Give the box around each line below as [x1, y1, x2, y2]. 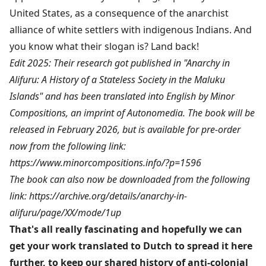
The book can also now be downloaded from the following [9, 172, 250, 186]
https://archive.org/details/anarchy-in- [29, 189, 187, 202]
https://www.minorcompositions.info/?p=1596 [9, 156, 201, 169]
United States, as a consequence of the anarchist [9, 6, 229, 20]
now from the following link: [9, 139, 126, 153]
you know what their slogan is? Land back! [9, 39, 199, 53]
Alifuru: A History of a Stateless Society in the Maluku [9, 72, 225, 86]
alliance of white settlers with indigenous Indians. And [9, 23, 252, 36]
